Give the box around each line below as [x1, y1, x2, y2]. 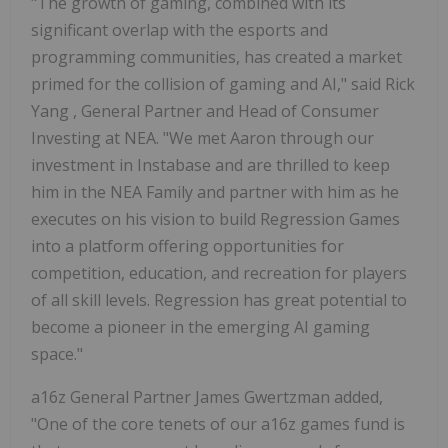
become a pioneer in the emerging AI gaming [31, 316, 370, 339]
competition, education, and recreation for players [31, 262, 407, 285]
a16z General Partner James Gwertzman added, [31, 386, 383, 409]
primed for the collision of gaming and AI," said [31, 73, 385, 96]
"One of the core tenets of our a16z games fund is [31, 413, 405, 436]
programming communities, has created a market [31, 46, 402, 69]
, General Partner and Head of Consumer [73, 100, 379, 123]
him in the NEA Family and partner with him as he [31, 181, 399, 204]
